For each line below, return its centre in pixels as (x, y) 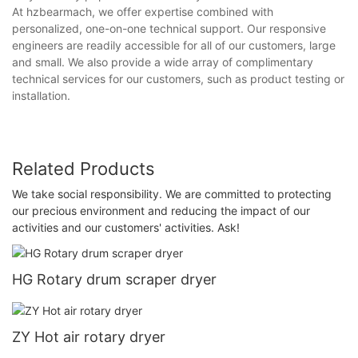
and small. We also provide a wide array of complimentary (163, 62)
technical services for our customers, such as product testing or (178, 78)
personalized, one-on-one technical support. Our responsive (169, 28)
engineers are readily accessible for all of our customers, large (174, 45)
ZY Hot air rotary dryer (89, 336)
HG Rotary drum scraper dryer (114, 279)
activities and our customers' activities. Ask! (126, 228)
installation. (41, 95)
